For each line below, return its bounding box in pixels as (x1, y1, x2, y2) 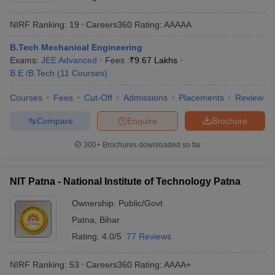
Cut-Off (84, 93, 112, 103)
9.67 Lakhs (134, 55, 177, 65)
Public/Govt (118, 198, 163, 208)
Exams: (10, 55, 41, 65)
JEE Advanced (41, 55, 97, 65)
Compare (36, 115, 73, 126)
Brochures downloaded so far (101, 141, 201, 149)
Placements (179, 93, 224, 103)
